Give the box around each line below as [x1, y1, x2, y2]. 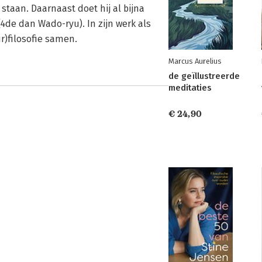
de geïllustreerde [168, 71, 240, 81]
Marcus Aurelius [168, 57, 221, 65]
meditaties [168, 82, 212, 93]
